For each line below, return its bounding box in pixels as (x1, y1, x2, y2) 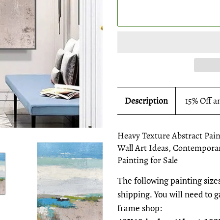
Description (125, 95, 168, 107)
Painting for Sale (117, 154, 178, 166)
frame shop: (117, 202, 163, 214)
